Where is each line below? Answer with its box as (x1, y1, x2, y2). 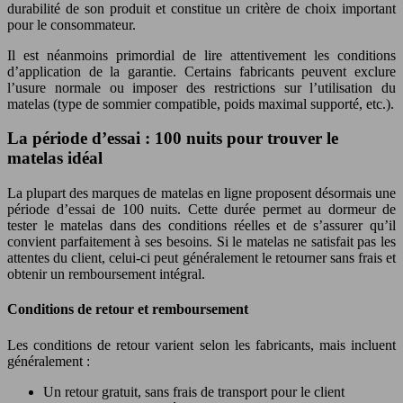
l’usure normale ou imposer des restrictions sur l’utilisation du (7, 79, 396, 95)
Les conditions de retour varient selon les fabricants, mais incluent (7, 336, 396, 353)
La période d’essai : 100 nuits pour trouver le (7, 129, 338, 148)
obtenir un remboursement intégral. (7, 266, 205, 282)
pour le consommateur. (7, 16, 136, 32)
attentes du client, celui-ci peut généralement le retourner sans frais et (7, 250, 396, 266)
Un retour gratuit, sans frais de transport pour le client (43, 383, 345, 399)
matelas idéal (7, 148, 103, 168)
